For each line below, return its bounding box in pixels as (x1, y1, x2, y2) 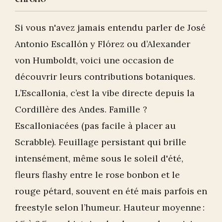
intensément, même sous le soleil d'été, (15, 153, 183, 165)
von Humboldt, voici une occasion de (15, 55, 174, 66)
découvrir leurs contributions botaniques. (15, 71, 195, 83)
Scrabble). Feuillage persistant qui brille (15, 136, 186, 148)
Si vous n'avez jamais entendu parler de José (15, 22, 206, 34)
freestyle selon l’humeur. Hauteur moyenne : (15, 202, 205, 214)
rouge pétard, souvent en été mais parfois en (15, 185, 207, 197)
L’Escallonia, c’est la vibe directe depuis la (15, 87, 195, 99)
